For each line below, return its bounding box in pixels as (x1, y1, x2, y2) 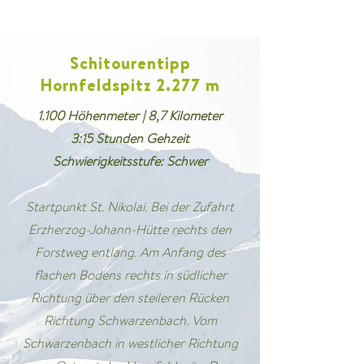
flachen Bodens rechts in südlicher (33, 266, 227, 284)
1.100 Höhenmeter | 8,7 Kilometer (37, 106, 223, 125)
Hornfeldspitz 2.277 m (40, 74, 220, 96)
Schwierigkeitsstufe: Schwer (52, 152, 208, 171)
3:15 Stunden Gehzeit (71, 129, 189, 148)
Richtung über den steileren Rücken (31, 288, 229, 307)
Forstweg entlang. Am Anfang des (34, 243, 226, 262)
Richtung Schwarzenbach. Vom (43, 311, 217, 330)
